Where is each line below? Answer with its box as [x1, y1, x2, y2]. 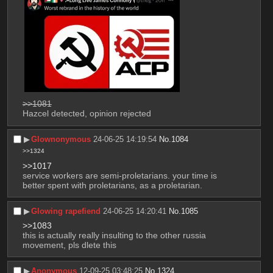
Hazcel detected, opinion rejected [22, 108, 151, 119]
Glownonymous [31, 135, 91, 144]
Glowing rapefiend [31, 206, 101, 216]
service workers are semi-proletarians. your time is [22, 170, 217, 180]
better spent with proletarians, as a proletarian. [22, 180, 202, 190]
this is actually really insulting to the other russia [22, 230, 206, 240]
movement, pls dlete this [22, 239, 116, 250]
